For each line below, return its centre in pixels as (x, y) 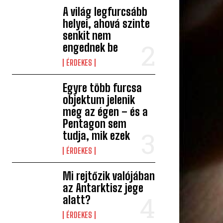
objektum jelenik (99, 100)
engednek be (91, 48)
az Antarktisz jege (103, 188)
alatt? (77, 200)
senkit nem (87, 36)
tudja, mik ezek (97, 136)
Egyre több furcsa (103, 88)
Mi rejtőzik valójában (109, 176)
